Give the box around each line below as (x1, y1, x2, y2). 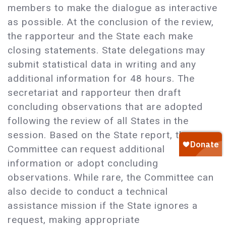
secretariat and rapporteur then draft (8, 87, 181, 99)
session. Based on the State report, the (8, 129, 190, 141)
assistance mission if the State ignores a (8, 200, 198, 212)
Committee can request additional (8, 143, 165, 155)
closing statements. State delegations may (8, 44, 206, 56)
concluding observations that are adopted (8, 101, 203, 113)
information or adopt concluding (8, 157, 158, 169)
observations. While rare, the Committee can (8, 172, 214, 184)
